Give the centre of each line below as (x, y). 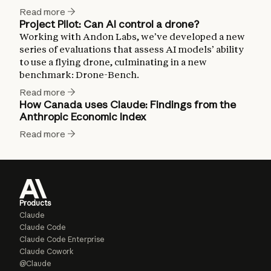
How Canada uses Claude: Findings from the (128, 104)
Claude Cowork (47, 251)
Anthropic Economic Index (83, 116)
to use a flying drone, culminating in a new (113, 62)
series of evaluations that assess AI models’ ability (132, 49)
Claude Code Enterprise (62, 239)
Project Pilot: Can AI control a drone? (109, 24)
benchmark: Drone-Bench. (79, 74)
